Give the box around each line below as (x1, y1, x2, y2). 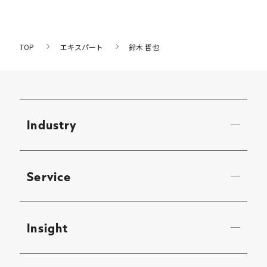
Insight (27, 219, 68, 235)
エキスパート (60, 41, 103, 52)
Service (27, 168, 71, 184)
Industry (27, 117, 77, 133)
